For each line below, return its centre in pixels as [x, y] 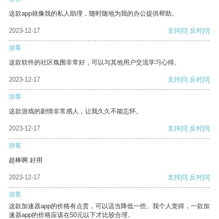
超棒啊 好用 [26, 160]
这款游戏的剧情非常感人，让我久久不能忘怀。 [76, 111]
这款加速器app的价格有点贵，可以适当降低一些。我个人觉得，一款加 [109, 206]
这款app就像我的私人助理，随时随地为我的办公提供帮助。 [93, 14]
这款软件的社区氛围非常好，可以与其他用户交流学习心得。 [95, 63]
